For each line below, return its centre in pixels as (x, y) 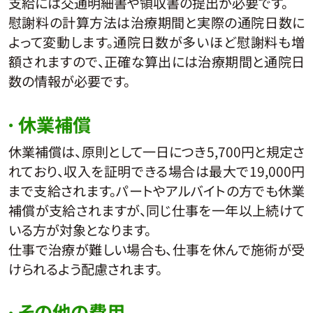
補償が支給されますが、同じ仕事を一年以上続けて (156, 210)
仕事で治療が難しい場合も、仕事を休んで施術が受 (156, 249)
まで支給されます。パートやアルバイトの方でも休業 (156, 190)
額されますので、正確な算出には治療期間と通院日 (156, 62)
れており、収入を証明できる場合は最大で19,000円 (156, 171)
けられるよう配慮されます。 (85, 269)
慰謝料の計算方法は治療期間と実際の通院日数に (156, 23)
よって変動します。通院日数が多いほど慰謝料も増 (156, 42)
